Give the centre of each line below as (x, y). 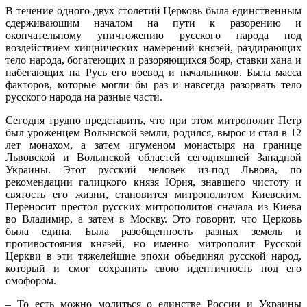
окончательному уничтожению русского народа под (153, 35)
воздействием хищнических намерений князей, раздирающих (153, 47)
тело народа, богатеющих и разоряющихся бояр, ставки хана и (153, 60)
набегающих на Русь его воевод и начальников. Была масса (153, 72)
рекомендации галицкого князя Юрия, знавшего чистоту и (153, 182)
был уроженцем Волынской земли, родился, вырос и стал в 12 (153, 132)
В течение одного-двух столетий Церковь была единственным (153, 10)
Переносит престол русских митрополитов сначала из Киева (153, 206)
